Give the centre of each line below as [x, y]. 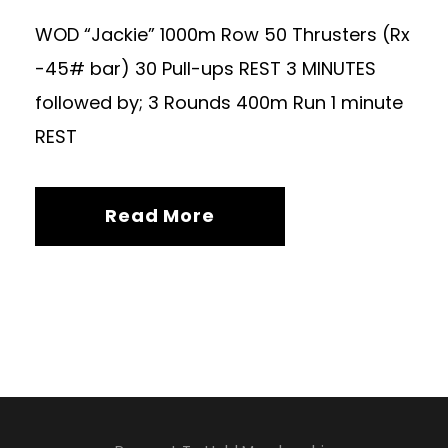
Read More [160, 215]
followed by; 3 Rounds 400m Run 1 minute [219, 102]
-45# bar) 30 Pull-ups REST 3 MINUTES [205, 68]
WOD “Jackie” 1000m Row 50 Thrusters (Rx [222, 34]
